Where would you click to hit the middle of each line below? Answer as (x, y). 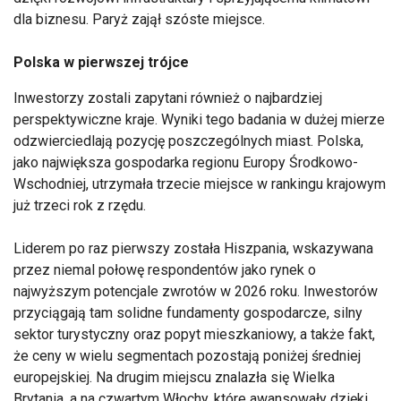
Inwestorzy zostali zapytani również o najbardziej (168, 98)
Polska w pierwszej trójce (103, 62)
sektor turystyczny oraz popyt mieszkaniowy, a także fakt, (194, 334)
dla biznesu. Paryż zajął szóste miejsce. (143, 19)
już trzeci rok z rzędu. (81, 205)
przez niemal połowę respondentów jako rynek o (165, 269)
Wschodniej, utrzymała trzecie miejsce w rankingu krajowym (200, 183)
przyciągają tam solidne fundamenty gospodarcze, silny (188, 312)
